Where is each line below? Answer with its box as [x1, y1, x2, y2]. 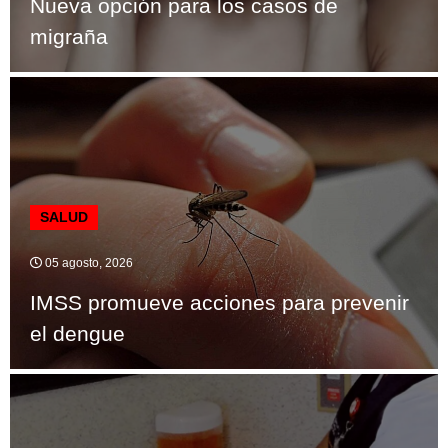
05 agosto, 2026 [42, 256, 133, 271]
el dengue [30, 322, 125, 346]
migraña [30, 25, 108, 49]
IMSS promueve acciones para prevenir [30, 291, 409, 315]
